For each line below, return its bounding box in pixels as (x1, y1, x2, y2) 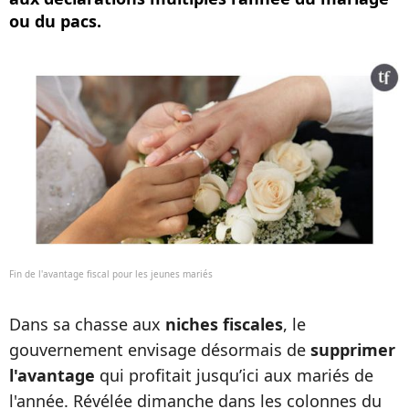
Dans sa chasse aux (9, 313, 165, 335)
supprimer (310, 339, 395, 361)
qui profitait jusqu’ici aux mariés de (95, 364, 373, 386)
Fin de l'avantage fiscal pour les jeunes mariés (9, 267, 213, 280)
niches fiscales (165, 313, 283, 335)
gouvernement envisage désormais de (9, 339, 310, 361)
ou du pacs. (9, 10, 101, 32)
